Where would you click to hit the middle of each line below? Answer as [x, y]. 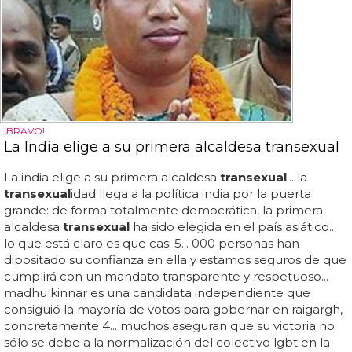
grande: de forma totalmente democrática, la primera [163, 210]
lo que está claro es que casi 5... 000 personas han [152, 243]
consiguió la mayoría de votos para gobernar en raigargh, [173, 309]
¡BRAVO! [24, 130]
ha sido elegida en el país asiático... [233, 226]
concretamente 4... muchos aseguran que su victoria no [169, 325]
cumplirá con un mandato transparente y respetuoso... [166, 276]
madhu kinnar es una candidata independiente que [157, 292]
